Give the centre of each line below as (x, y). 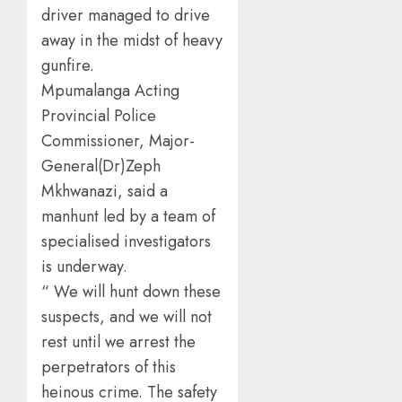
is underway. (84, 267)
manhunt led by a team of (128, 217)
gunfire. (68, 66)
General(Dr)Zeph (101, 166)
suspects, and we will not (127, 317)
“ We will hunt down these (131, 292)
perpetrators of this (109, 367)
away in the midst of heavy (132, 41)
